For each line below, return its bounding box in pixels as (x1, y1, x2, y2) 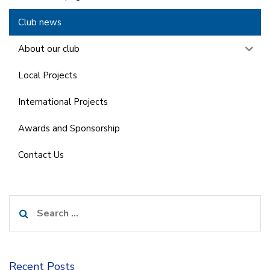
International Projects (18, 95, 108, 108)
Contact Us (18, 148, 64, 161)
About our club (18, 42, 80, 55)
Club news (18, 16, 61, 28)
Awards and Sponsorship (18, 122, 120, 134)
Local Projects (18, 69, 77, 81)
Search (8, 196, 40, 210)
